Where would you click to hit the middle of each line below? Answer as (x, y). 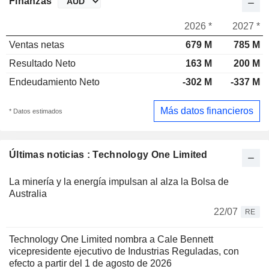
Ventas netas (37, 45)
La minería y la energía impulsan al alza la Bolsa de (119, 181)
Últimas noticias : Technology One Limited (108, 154)
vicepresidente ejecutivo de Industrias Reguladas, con (124, 251)
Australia (28, 193)
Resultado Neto (42, 64)
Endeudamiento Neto (54, 82)
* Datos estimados (36, 111)
